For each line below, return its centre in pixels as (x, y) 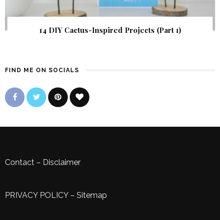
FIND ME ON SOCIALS (42, 70)
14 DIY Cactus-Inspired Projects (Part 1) (110, 30)
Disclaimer (62, 163)
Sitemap (92, 195)
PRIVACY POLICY (37, 195)
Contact (20, 163)
